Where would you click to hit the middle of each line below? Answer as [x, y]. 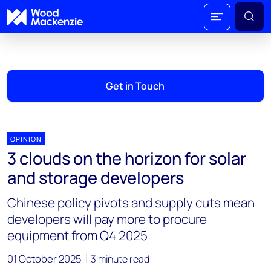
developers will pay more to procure [107, 219]
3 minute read [120, 259]
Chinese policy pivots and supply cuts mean [131, 203]
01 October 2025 [44, 259]
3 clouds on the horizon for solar [127, 158]
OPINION [26, 139]
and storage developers [96, 178]
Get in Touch [135, 86]
